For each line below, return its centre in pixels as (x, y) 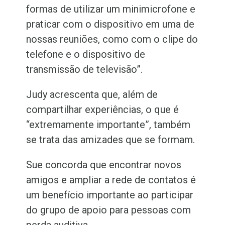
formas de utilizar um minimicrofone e (111, 9)
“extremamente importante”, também (108, 125)
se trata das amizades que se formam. (112, 140)
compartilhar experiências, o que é (103, 110)
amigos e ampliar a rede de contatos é (111, 180)
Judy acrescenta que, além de (92, 95)
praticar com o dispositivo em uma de (110, 24)
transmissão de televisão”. (85, 70)
